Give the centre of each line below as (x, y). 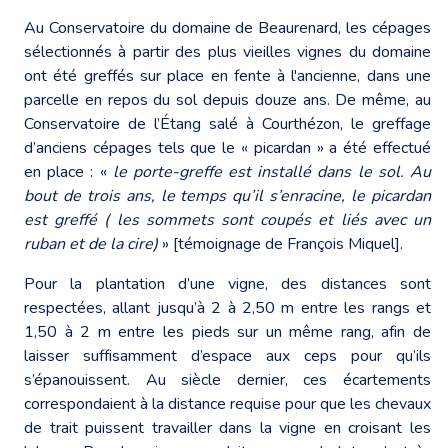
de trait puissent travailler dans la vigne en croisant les (227, 427)
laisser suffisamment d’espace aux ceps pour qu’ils (227, 355)
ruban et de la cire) (93, 243)
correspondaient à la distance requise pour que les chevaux (227, 403)
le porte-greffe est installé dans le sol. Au (269, 171)
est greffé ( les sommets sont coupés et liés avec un (227, 219)
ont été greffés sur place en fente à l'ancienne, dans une (227, 75)
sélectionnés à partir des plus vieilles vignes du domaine (227, 51)
